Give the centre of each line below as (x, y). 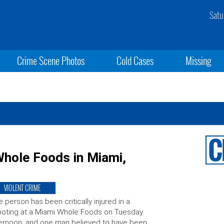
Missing (199, 60)
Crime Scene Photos (50, 60)
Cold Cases (135, 60)
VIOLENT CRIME (22, 188)
